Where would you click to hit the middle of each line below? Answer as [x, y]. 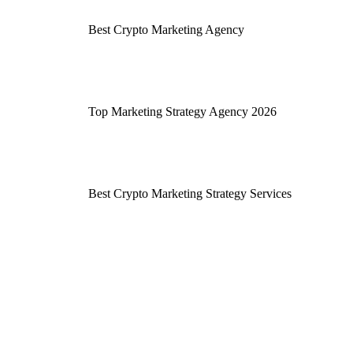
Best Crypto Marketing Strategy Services [190, 193]
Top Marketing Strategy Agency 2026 [182, 111]
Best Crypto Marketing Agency [166, 29]
